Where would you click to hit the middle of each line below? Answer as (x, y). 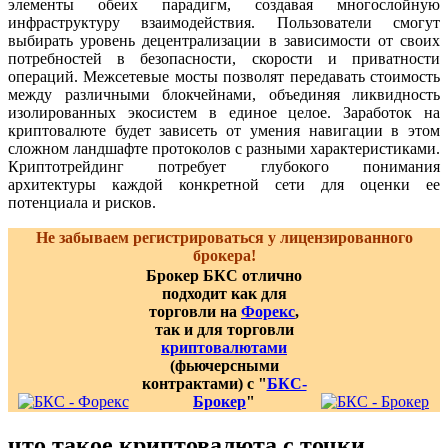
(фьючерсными (224, 366)
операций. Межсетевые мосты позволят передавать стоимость (224, 77)
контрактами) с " (204, 384)
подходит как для (224, 294)
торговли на (195, 312)
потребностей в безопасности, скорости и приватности (224, 59)
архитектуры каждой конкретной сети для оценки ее (224, 185)
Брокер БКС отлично (224, 276)
